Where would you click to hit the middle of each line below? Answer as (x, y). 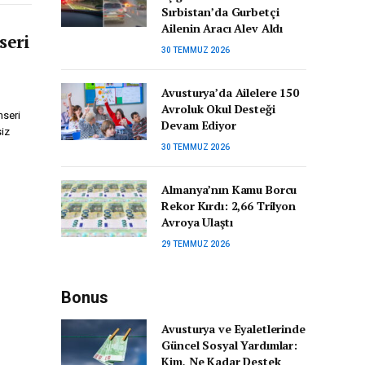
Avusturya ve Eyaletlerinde (233, 329)
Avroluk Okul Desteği (218, 109)
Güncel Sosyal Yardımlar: (229, 345)
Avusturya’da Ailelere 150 (230, 92)
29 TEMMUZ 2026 (196, 244)
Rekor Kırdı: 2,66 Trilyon (229, 206)
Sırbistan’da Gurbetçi (220, 12)
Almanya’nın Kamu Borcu (229, 189)
